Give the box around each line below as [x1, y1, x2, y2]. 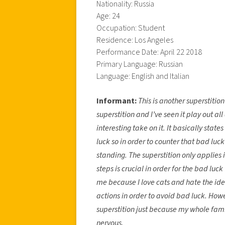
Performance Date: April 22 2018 [96, 46, 202, 58]
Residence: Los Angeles [96, 34, 173, 46]
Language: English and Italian [96, 70, 189, 82]
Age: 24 [96, 10, 120, 22]
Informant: [96, 95, 137, 106]
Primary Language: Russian [96, 58, 183, 70]
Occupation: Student [96, 22, 165, 34]
